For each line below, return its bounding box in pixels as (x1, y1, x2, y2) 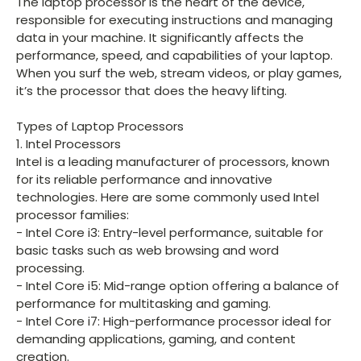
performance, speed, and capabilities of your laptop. (16, 46, 333, 64)
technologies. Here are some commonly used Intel (16, 188, 319, 205)
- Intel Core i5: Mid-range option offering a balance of (16, 276, 339, 294)
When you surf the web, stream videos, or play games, (16, 64, 342, 81)
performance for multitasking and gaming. (16, 294, 271, 312)
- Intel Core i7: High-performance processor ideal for (16, 312, 331, 330)
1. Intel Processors (16, 135, 121, 152)
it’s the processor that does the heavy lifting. (16, 81, 287, 99)
